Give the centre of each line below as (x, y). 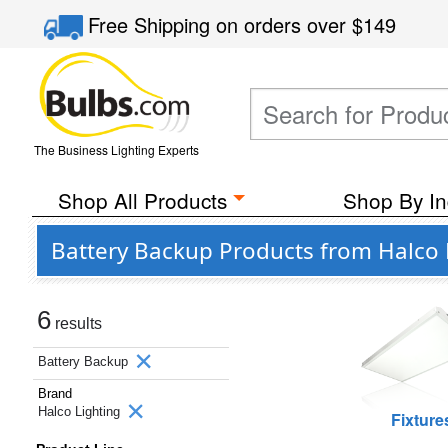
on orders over (284, 24)
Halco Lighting (81, 411)
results (76, 323)
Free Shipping (152, 24)
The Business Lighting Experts (116, 149)
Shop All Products (142, 200)
